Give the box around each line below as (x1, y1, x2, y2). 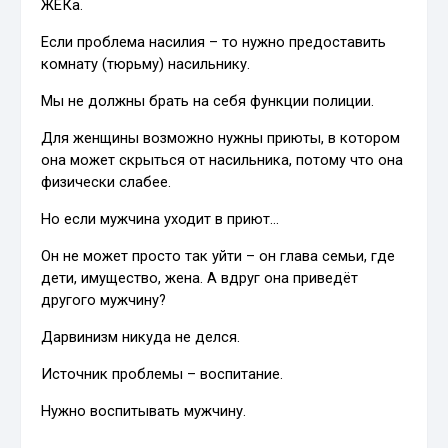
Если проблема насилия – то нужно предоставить (41, 33, 387, 52)
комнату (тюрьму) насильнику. (41, 55, 251, 74)
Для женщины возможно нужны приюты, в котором (41, 129, 401, 148)
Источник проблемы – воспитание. (41, 365, 284, 384)
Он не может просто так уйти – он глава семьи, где (41, 247, 396, 266)
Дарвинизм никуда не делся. (41, 328, 241, 347)
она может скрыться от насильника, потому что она (41, 151, 404, 170)
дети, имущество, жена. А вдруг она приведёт (41, 269, 359, 288)
